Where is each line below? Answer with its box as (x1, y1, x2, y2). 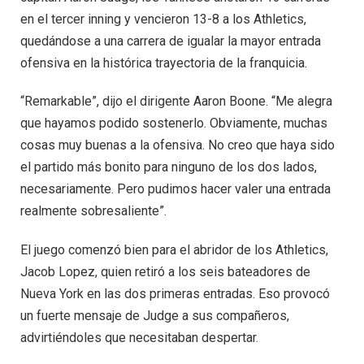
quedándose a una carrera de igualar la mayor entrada (20, 32, 321, 49)
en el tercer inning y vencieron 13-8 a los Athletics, (20, 11, 306, 27)
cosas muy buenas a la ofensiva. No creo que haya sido (20, 137, 335, 154)
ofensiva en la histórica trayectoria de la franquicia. (20, 54, 307, 71)
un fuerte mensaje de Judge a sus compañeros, (20, 307, 289, 323)
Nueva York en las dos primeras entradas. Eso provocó (20, 285, 330, 301)
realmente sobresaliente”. (20, 203, 167, 219)
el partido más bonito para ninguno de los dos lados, (20, 159, 317, 175)
